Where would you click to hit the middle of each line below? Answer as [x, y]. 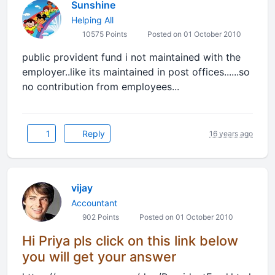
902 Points [100, 217]
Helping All [92, 20]
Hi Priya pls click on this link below [130, 241]
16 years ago [231, 133]
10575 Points [104, 34]
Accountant [94, 203]
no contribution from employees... [101, 87]
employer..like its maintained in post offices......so [136, 72]
